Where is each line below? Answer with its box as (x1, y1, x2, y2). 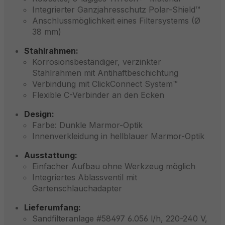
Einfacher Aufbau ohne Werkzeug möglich (32, 161, 195, 171)
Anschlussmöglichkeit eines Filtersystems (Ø (32, 15, 200, 26)
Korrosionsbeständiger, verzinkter (32, 56, 161, 67)
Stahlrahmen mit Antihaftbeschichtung (32, 67, 178, 78)
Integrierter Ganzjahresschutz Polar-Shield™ (32, 4, 200, 15)
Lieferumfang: (24, 202, 81, 212)
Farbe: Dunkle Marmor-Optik (32, 120, 143, 130)
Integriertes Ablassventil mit (32, 172, 137, 182)
